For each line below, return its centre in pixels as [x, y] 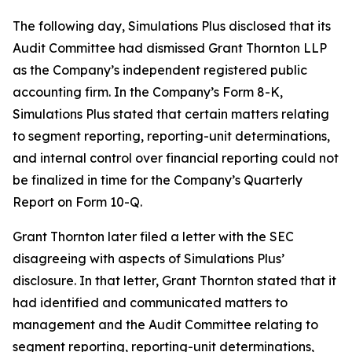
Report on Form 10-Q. [77, 202]
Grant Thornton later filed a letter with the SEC [153, 236]
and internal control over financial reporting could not [176, 158]
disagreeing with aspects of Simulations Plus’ [148, 258]
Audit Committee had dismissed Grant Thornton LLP [170, 48]
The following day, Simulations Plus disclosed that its [172, 26]
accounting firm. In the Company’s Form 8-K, [148, 92]
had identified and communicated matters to [150, 302]
